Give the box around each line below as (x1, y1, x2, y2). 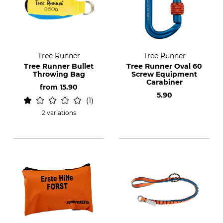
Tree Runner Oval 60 (126, 62, 202, 71)
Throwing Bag (32, 70, 85, 79)
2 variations (41, 109, 76, 116)
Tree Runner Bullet (24, 62, 94, 71)
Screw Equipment (131, 70, 197, 79)
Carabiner (146, 78, 183, 87)
